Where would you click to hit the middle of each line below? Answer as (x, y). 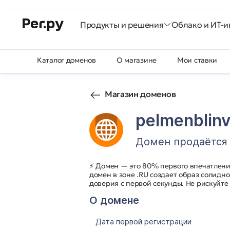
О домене (114, 200)
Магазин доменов (140, 94)
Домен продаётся (181, 142)
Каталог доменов (66, 60)
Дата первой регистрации (143, 222)
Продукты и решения (122, 25)
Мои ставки (197, 60)
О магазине (137, 60)
